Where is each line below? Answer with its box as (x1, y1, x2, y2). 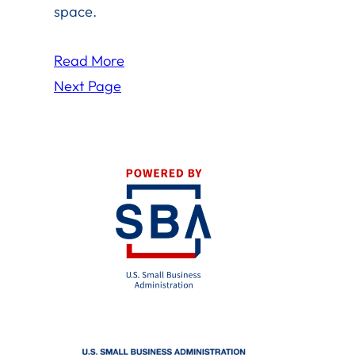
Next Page (54, 76, 121, 95)
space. (54, 2, 97, 21)
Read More (54, 51, 124, 70)
